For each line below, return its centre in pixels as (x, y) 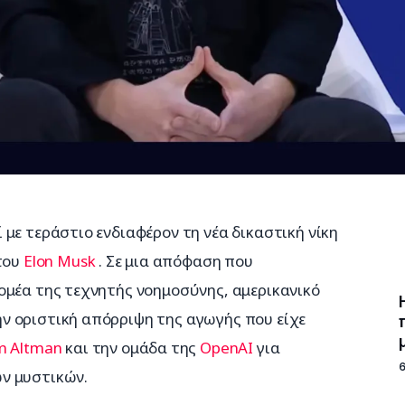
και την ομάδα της (131, 347)
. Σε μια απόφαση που (176, 260)
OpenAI (227, 347)
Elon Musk (59, 260)
